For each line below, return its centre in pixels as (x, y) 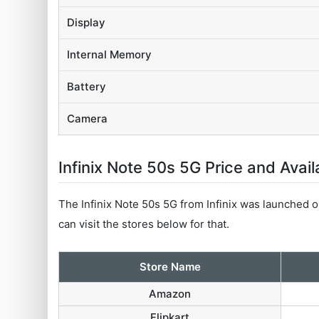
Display (87, 22)
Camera (88, 118)
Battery (87, 86)
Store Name (170, 266)
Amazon (170, 293)
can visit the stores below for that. (144, 224)
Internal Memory (110, 54)
